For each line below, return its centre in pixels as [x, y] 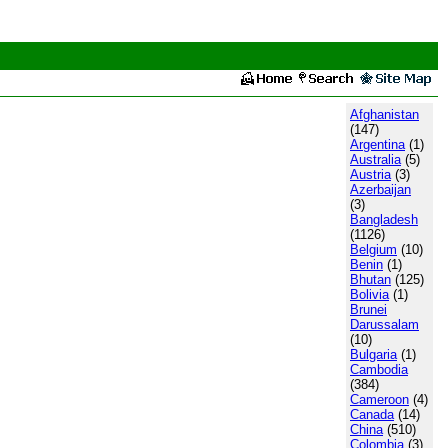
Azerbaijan [380, 189]
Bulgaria [373, 354]
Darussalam [384, 324]
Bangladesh [384, 219]
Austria [370, 174]
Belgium [373, 249]
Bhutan [370, 279]
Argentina [377, 144]
